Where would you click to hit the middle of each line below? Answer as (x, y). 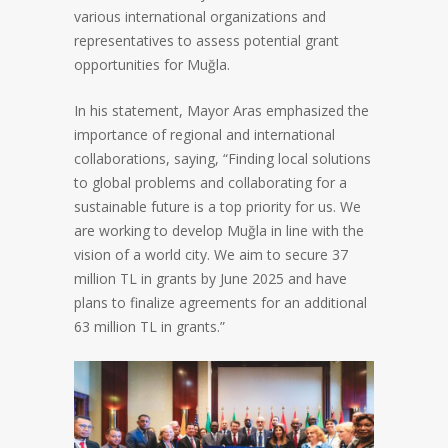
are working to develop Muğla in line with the (219, 230)
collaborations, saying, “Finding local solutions (222, 158)
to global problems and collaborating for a (210, 182)
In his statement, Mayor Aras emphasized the (221, 110)
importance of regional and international (204, 134)
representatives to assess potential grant (206, 40)
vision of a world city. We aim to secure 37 (211, 254)
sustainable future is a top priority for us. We (217, 206)
